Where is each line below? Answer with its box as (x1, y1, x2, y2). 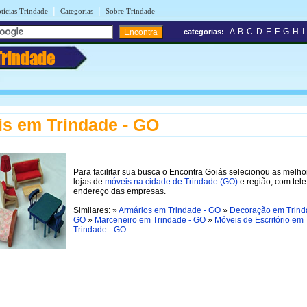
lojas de (73, 176, 105, 186)
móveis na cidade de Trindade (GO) (105, 176, 238, 186)
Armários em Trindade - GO (119, 205, 221, 215)
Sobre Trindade (106, 7, 155, 15)
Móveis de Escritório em (214, 214, 304, 225)
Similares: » (73, 205, 119, 215)
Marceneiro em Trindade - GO (95, 214, 206, 225)
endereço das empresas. (73, 186, 166, 196)
